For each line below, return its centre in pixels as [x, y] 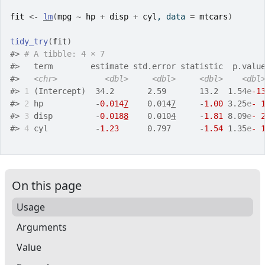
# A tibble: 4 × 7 [64, 54]
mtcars [214, 17]
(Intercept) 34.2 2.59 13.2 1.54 [138, 91]
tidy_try [29, 41]
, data [173, 17]
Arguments [42, 227]
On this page [47, 185]
